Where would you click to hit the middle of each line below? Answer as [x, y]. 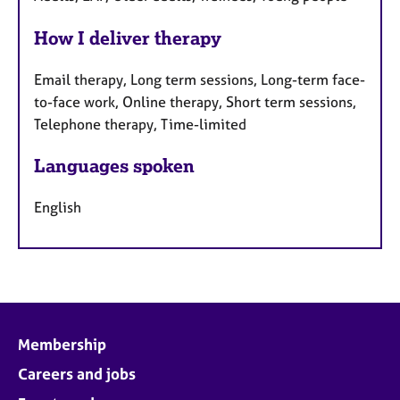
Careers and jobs [77, 374]
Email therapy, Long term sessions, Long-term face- [200, 79]
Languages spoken [114, 166]
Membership [62, 345]
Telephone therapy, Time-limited [140, 124]
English [58, 208]
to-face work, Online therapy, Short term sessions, [195, 101]
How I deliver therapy [128, 37]
